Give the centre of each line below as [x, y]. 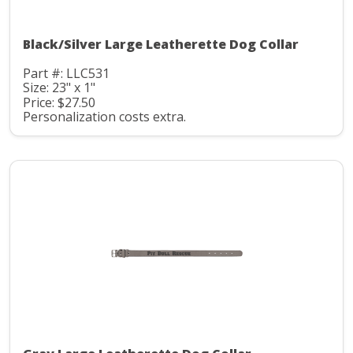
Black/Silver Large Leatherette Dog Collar [161, 44]
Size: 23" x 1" [59, 88]
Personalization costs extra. [104, 117]
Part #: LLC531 [66, 73]
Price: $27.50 [59, 102]
